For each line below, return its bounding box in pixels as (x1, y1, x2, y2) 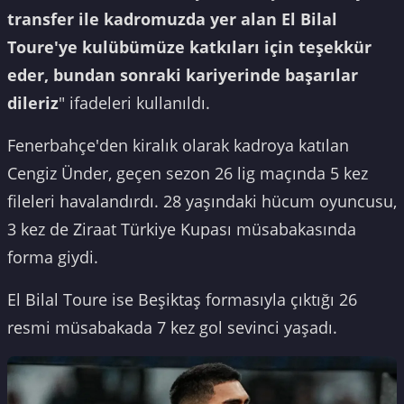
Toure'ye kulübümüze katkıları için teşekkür (7, 35, 372, 58)
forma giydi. (7, 245, 98, 268)
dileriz (7, 91, 59, 114)
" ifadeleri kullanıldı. (59, 91, 210, 114)
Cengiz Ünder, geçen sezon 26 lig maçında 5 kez (7, 161, 368, 184)
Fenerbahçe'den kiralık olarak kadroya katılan (7, 133, 349, 156)
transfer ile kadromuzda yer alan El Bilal (7, 7, 337, 30)
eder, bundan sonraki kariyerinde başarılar (7, 63, 358, 86)
